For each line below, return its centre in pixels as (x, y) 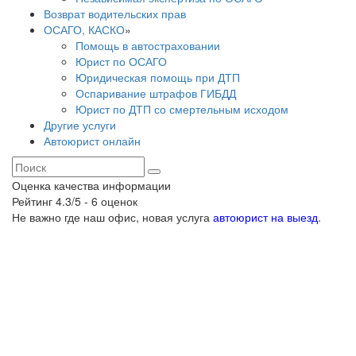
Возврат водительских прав (115, 13)
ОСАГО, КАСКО (84, 29)
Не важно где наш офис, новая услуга (112, 217)
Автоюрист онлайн (92, 140)
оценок (118, 201)
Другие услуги (80, 124)
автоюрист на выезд (265, 217)
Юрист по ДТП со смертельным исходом (182, 108)
